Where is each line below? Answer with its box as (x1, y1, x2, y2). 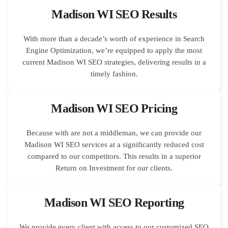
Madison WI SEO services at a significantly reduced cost (24, 140, 204, 149)
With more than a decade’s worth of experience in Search (23, 34, 205, 43)
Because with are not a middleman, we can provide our (26, 128, 202, 137)
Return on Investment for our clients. (55, 163, 173, 172)
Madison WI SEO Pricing (51, 101, 177, 115)
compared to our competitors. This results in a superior (27, 152, 201, 160)
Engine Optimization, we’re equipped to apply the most (26, 46, 202, 54)
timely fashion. (90, 69, 138, 78)
